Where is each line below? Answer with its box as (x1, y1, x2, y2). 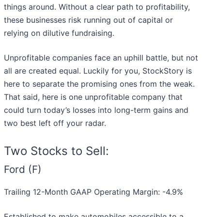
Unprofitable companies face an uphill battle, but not (4, 53, 198, 63)
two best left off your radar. (4, 118, 106, 128)
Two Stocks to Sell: (4, 144, 109, 158)
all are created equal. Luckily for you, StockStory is (4, 66, 192, 76)
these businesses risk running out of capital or (4, 15, 173, 25)
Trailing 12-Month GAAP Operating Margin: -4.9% (4, 187, 183, 197)
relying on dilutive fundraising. (4, 28, 114, 38)
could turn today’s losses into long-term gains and (4, 105, 188, 115)
